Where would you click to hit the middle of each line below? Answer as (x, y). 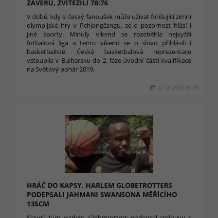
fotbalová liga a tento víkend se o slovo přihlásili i (109, 43)
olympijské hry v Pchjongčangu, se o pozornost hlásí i (109, 25)
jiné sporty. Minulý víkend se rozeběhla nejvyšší (109, 34)
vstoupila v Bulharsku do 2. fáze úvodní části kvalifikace (109, 60)
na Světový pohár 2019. (61, 69)
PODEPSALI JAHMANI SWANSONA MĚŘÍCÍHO (102, 194)
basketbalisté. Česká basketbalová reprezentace (109, 52)
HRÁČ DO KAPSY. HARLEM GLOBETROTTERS (100, 185)
